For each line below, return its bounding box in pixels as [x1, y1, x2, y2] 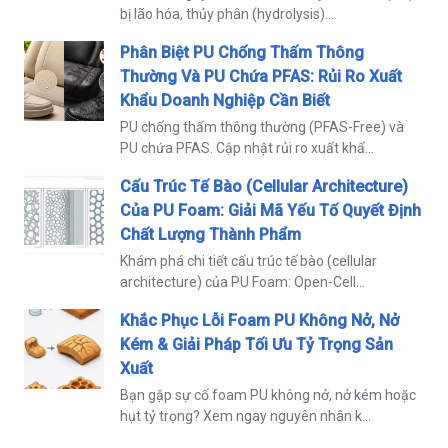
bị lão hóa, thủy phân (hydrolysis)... [120, 5, 334, 22]
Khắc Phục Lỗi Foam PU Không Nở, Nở [120, 310, 399, 330]
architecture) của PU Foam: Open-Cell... [120, 273, 365, 290]
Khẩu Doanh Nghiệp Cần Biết [120, 90, 330, 110]
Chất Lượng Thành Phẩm [120, 224, 301, 244]
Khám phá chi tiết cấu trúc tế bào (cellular [120, 252, 377, 269]
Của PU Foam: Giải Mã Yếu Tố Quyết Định [120, 200, 421, 220]
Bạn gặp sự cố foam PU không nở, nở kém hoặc [120, 386, 416, 403]
